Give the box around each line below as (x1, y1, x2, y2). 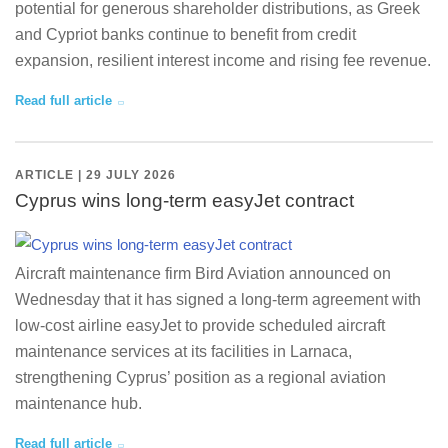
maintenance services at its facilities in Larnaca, (15, 343, 352, 360)
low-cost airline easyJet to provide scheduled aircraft (15, 317, 385, 334)
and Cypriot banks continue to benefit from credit (15, 26, 356, 43)
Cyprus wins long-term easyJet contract (15, 190, 354, 211)
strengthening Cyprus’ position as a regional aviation (15, 369, 386, 386)
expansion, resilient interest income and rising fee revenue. (15, 52, 431, 69)
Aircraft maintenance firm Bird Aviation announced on (15, 265, 391, 282)
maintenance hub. (15, 395, 142, 412)
